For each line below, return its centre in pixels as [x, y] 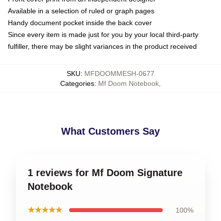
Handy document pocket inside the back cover [80, 22]
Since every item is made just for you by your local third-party [103, 34]
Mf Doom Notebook [129, 83]
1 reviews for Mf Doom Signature [105, 172]
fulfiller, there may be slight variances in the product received [102, 46]
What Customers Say [110, 131]
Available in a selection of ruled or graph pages [81, 11]
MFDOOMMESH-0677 [119, 73]
